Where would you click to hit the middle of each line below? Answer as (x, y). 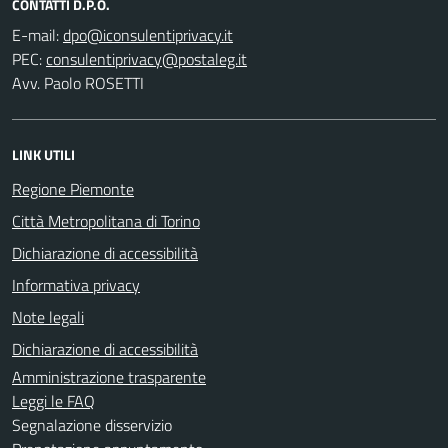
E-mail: (35, 34)
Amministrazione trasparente (109, 376)
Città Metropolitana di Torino (106, 220)
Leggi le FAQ (53, 400)
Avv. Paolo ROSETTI (78, 82)
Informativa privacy (76, 284)
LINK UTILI (43, 154)
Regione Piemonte (73, 188)
